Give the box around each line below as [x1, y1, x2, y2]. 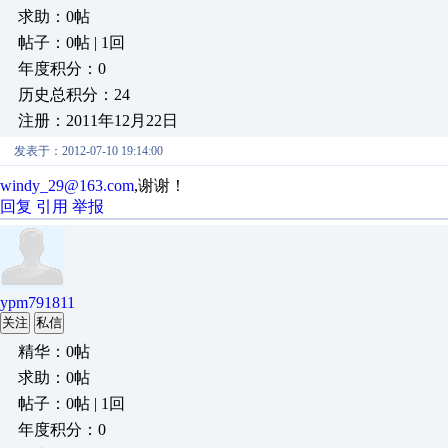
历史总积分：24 [18, 86, 130, 103]
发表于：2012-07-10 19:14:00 [14, 144, 163, 158]
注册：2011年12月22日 [18, 112, 178, 129]
